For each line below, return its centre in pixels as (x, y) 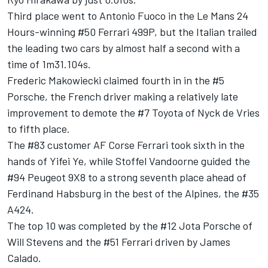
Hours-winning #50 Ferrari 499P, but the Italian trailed (132, 31)
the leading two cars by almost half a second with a (124, 48)
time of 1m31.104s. (49, 64)
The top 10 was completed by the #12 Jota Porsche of (130, 225)
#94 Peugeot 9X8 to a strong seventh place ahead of (127, 177)
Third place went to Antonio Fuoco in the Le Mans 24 (128, 15)
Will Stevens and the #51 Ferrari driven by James (119, 241)
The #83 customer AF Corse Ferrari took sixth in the (126, 144)
